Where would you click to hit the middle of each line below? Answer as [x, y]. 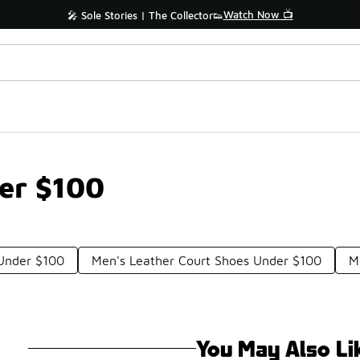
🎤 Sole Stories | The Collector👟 [145, 15]
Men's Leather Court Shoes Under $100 [207, 260]
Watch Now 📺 [258, 14]
